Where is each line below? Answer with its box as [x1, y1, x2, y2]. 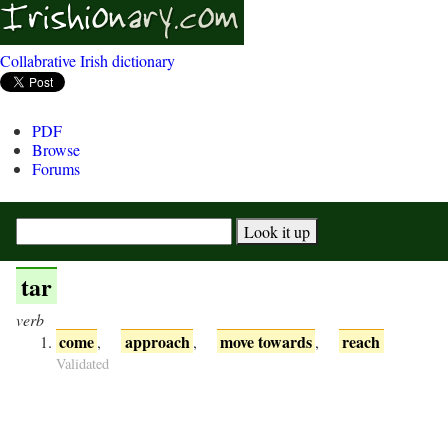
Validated [56, 354, 109, 373]
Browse [32, 139, 80, 160]
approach [124, 330, 190, 353]
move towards [219, 330, 312, 353]
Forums [32, 158, 80, 179]
